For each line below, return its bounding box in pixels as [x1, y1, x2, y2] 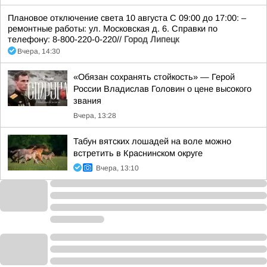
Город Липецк [124, 35, 179, 44]
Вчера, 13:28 [73, 111, 116, 120]
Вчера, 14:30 [17, 47, 60, 55]
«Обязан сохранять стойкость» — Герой [73, 72, 235, 82]
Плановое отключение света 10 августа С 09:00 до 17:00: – [8, 13, 246, 23]
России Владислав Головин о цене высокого [73, 84, 252, 94]
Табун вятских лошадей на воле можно [73, 136, 231, 146]
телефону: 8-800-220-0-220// [8, 35, 124, 44]
